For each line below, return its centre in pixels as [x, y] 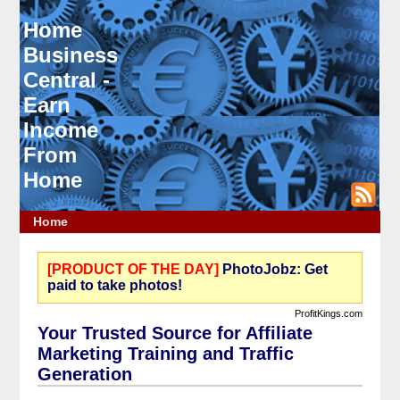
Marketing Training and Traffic [166, 354]
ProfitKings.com [328, 313]
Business [71, 55]
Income [61, 130]
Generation [85, 374]
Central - [67, 80]
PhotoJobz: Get [275, 269]
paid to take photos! [115, 285]
